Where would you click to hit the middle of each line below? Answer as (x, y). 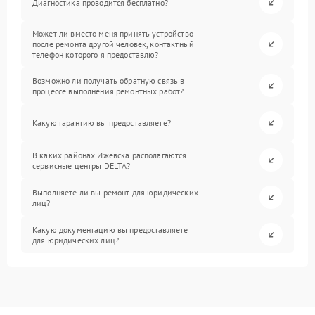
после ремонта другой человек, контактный (113, 44)
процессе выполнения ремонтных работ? (108, 91)
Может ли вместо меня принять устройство (113, 33)
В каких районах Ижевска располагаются (110, 155)
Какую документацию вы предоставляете (110, 229)
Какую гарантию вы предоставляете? (102, 123)
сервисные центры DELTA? (82, 165)
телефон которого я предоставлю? (96, 54)
